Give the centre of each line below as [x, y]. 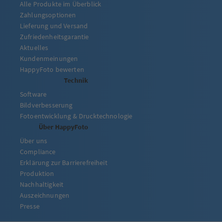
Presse [30, 206]
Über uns [34, 141]
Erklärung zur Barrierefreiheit [64, 163]
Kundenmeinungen [49, 59]
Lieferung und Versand [54, 26]
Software [33, 94]
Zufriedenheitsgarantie [55, 37]
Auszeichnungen [45, 195]
